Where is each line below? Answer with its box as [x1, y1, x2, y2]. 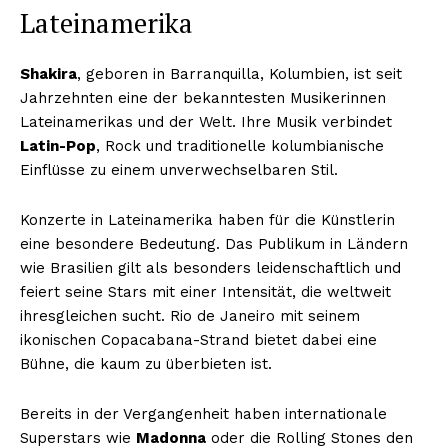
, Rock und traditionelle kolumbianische [96, 136, 384, 155]
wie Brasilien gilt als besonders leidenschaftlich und [20, 258, 401, 277]
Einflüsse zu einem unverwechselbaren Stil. [20, 160, 338, 179]
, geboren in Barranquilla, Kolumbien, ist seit [77, 64, 402, 83]
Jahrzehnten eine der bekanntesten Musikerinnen [20, 88, 386, 107]
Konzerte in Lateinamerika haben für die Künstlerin [20, 210, 395, 229]
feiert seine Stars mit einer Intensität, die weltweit [20, 282, 391, 301]
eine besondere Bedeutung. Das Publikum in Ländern [20, 234, 408, 253]
